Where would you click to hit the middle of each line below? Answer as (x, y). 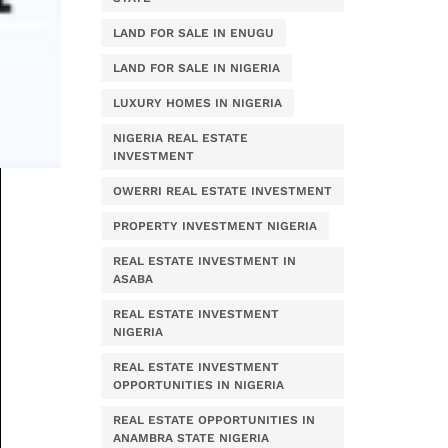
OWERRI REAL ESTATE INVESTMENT (222, 191)
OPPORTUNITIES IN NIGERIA (198, 385)
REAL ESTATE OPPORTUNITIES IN (214, 420)
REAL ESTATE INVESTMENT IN (204, 261)
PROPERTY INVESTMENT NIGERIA (215, 226)
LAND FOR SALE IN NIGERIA (196, 68)
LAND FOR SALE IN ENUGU (193, 33)
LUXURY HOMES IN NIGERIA (197, 103)
